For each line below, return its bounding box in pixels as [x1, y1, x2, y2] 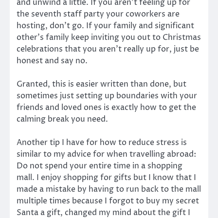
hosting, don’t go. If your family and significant [17, 20, 194, 31]
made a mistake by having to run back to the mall [17, 184, 201, 195]
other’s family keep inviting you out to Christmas [17, 32, 201, 43]
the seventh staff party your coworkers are [17, 8, 180, 19]
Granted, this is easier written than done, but [17, 79, 186, 90]
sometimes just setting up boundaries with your [17, 91, 197, 102]
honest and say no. [17, 55, 88, 66]
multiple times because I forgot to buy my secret [17, 196, 199, 207]
